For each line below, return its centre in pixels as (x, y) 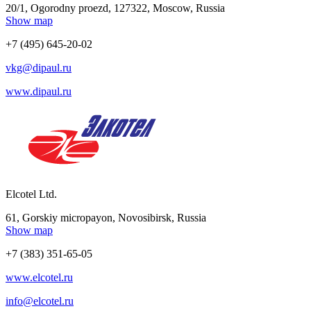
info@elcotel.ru (40, 301)
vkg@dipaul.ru (39, 67)
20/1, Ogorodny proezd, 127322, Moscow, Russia (115, 8)
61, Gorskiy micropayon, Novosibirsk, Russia (106, 217)
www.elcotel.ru (39, 277)
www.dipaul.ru (39, 91)
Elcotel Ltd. (31, 194)
